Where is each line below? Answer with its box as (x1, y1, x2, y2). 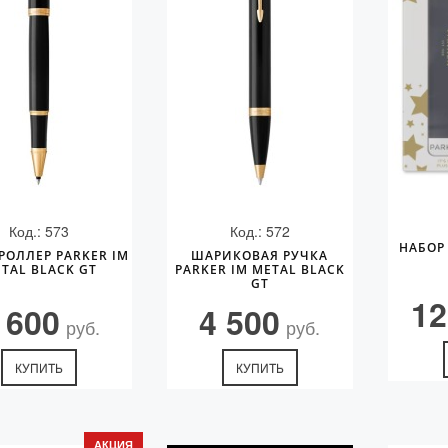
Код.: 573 (9, 221, 70, 241)
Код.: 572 (229, 221, 290, 241)
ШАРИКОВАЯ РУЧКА (191, 247, 329, 264)
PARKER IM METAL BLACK (174, 261, 345, 278)
